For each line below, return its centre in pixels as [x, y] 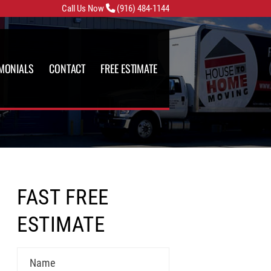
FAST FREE [63, 198]
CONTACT [67, 68]
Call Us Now [84, 8]
